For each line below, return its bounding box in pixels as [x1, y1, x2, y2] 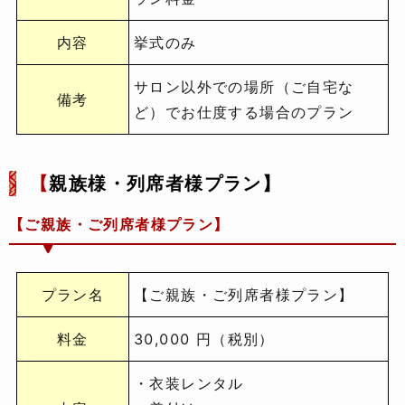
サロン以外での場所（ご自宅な [134, 78, 354, 97]
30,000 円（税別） [134, 330, 275, 349]
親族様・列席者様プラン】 [49, 173, 282, 195]
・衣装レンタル [134, 374, 244, 393]
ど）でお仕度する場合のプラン [134, 103, 354, 122]
